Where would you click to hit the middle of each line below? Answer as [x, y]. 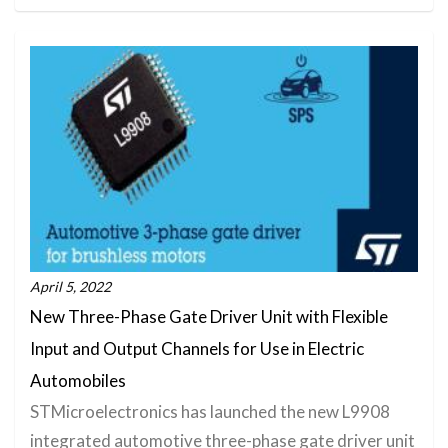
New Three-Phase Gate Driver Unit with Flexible [209, 316]
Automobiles [78, 380]
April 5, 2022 [70, 286]
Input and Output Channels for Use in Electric [197, 348]
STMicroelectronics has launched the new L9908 [210, 411]
